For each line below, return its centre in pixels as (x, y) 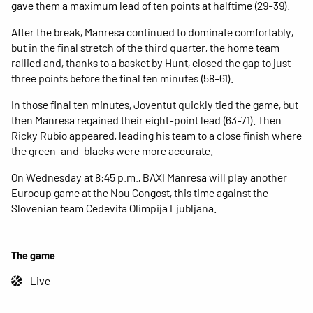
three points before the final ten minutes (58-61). (122, 78)
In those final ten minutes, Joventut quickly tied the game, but (155, 104)
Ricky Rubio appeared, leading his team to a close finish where (156, 135)
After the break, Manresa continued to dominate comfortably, (152, 31)
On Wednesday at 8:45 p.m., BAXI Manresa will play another (149, 177)
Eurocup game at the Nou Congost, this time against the (140, 192)
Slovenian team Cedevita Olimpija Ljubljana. (114, 208)
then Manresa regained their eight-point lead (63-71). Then (146, 119)
